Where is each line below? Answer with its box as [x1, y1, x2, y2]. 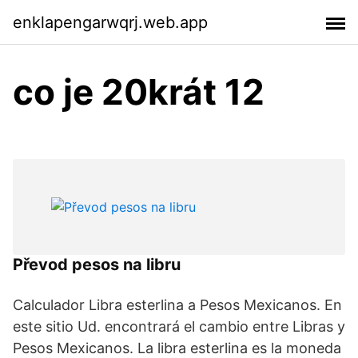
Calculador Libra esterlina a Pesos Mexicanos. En [13, 296, 342, 313]
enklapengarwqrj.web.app [13, 12, 208, 32]
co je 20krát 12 [13, 70, 265, 113]
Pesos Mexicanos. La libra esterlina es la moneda [13, 340, 341, 356]
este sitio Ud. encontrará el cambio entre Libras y [13, 318, 345, 335]
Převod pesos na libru [13, 255, 181, 274]
